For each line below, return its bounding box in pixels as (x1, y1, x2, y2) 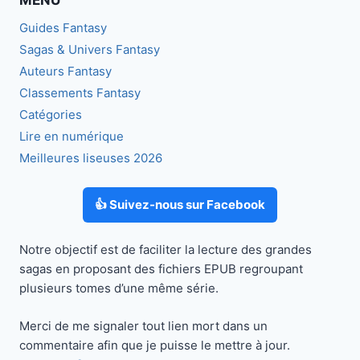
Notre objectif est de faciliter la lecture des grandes (19, 242, 312, 258)
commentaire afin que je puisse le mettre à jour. (19, 337, 290, 353)
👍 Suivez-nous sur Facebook (95, 196, 265, 212)
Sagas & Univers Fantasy (19, 41, 160, 57)
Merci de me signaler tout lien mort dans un (19, 317, 268, 333)
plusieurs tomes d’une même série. (19, 280, 219, 297)
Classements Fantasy (19, 84, 141, 100)
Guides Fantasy (19, 19, 107, 35)
